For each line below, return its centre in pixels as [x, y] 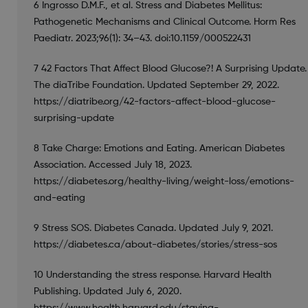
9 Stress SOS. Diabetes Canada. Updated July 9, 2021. [153, 228]
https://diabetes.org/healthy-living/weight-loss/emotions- [164, 181]
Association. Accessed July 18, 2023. [112, 165]
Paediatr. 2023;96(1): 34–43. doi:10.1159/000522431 [142, 38]
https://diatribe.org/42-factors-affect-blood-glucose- [154, 101]
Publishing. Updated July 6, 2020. [107, 291]
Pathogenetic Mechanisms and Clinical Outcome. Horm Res [164, 22]
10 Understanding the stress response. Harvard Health [152, 275]
